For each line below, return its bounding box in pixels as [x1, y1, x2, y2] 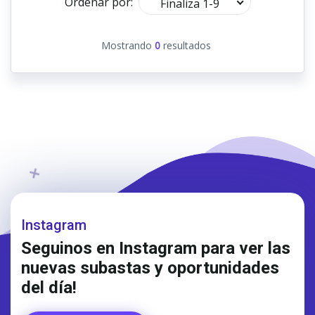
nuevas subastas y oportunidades [21, 258, 279, 278]
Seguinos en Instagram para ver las [21, 238, 290, 258]
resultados [160, 39, 211, 52]
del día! [21, 278, 77, 297]
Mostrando [101, 39, 155, 52]
